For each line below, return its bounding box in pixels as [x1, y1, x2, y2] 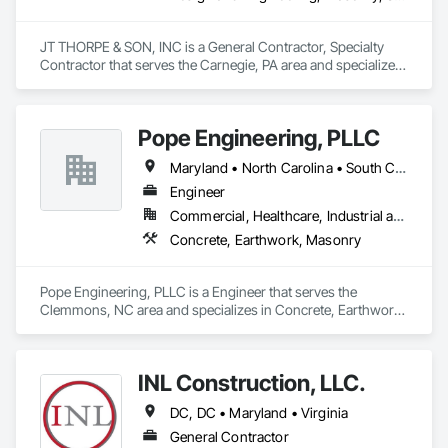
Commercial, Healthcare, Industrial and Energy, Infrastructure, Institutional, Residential [393, 207, 405, 224]
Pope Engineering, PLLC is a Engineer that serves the [40, 283, 357, 300]
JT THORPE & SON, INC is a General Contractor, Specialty [40, 38, 384, 55]
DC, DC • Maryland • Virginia [170, 404, 349, 421]
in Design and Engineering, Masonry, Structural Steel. [40, 74, 357, 91]
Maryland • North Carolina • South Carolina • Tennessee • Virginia [395, 159, 407, 176]
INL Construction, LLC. [138, 369, 366, 396]
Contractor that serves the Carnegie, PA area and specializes [40, 56, 402, 73]
